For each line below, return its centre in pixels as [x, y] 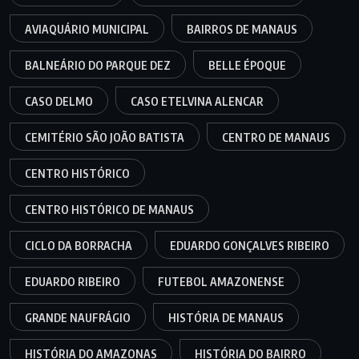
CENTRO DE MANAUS [276, 137]
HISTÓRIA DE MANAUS [226, 317]
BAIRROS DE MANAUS [242, 29]
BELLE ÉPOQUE [247, 65]
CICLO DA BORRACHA [79, 245]
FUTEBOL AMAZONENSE [221, 281]
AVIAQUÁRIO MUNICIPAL [87, 29]
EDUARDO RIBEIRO [73, 281]
